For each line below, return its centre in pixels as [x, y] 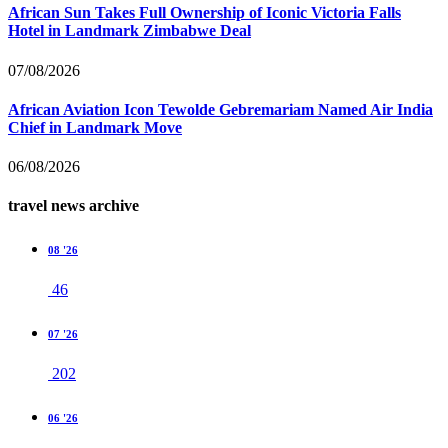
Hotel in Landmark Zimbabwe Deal [129, 31]
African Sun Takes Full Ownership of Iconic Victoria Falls [204, 13]
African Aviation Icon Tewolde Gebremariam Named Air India [220, 109]
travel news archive [73, 206]
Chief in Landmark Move [95, 127]
